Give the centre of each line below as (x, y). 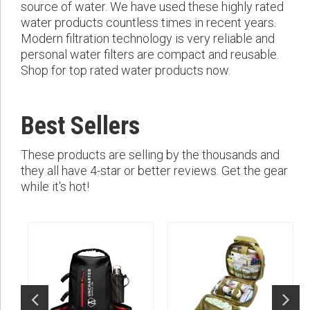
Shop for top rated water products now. (126, 71)
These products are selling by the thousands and (150, 155)
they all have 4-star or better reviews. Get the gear (154, 171)
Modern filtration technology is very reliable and (148, 39)
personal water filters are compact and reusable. (150, 55)
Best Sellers (80, 126)
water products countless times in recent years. (148, 23)
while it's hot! (55, 187)
